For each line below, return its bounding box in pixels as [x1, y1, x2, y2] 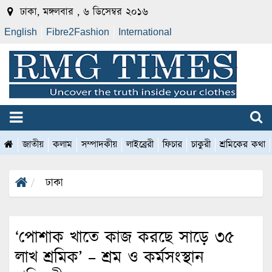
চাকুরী [191, 138, 211, 152]
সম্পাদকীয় [81, 138, 117, 152]
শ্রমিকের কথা [220, 138, 265, 152]
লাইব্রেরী [126, 138, 154, 152]
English [4, 27, 37, 37]
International [118, 27, 172, 37]
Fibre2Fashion [46, 27, 109, 37]
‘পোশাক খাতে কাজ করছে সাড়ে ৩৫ [15, 226, 234, 251]
